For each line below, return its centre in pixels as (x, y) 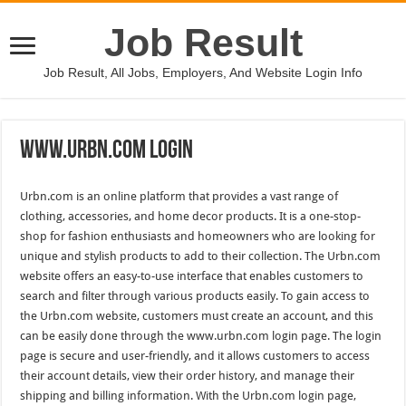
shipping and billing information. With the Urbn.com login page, (188, 396)
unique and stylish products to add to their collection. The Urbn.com (201, 256)
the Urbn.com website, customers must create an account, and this (197, 316)
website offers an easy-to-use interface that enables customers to (192, 276)
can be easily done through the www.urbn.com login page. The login (201, 336)
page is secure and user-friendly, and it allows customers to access (195, 356)
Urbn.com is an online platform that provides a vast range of (179, 196)
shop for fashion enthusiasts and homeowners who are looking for (198, 236)
